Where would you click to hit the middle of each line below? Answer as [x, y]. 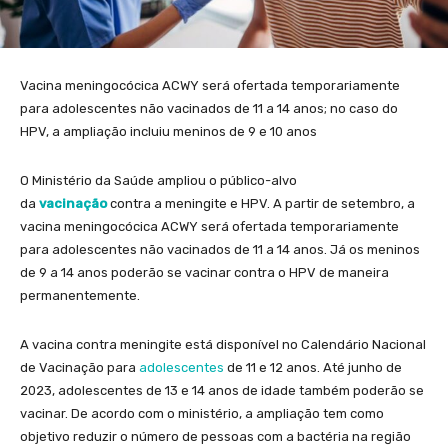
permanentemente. [80, 295]
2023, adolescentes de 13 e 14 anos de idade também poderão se [222, 390]
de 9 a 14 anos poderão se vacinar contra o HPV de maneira [204, 272]
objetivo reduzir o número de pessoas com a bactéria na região [215, 436]
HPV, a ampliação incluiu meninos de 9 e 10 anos [168, 131]
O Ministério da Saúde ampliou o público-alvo [158, 180]
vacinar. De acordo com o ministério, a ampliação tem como [202, 413]
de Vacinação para [79, 367]
